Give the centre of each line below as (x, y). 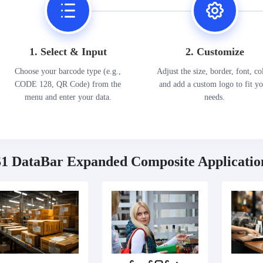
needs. (215, 97)
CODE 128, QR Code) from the (68, 84)
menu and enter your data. (68, 97)
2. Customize (215, 51)
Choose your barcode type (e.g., (68, 71)
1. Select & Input (68, 51)
